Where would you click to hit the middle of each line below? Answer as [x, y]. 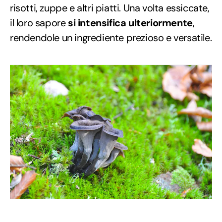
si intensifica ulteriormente [129, 23]
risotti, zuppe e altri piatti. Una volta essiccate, [110, 8]
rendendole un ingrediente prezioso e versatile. [111, 37]
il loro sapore [38, 23]
